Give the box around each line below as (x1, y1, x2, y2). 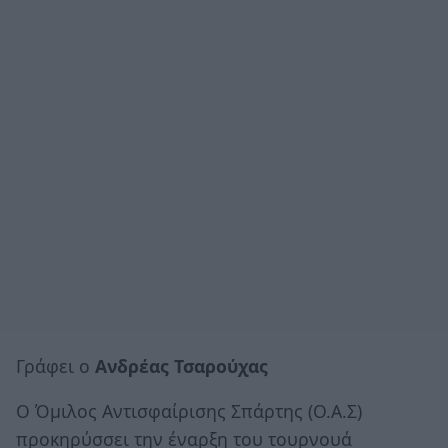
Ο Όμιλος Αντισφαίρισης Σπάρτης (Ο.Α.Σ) (16, 399, 362, 424)
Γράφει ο (16, 353, 95, 378)
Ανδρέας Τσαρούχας (95, 353, 268, 378)
